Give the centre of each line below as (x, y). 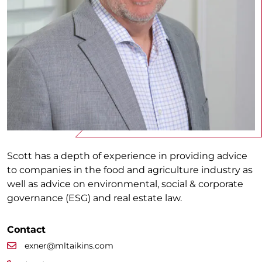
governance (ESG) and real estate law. (94, 198)
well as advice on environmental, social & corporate (125, 184)
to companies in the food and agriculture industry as (130, 170)
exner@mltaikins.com (69, 245)
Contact (26, 229)
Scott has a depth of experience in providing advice (127, 156)
